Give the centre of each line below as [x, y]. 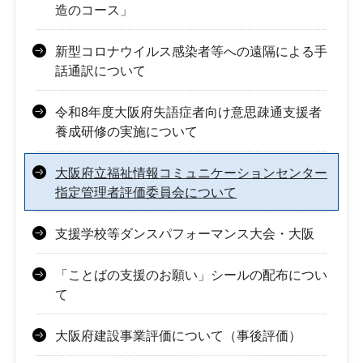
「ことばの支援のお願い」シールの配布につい [191, 275]
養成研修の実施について [126, 131]
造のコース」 [94, 10]
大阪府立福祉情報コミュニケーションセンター [191, 173]
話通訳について [100, 70]
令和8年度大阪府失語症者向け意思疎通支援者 [188, 112]
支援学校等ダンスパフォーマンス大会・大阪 [185, 233]
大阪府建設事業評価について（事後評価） [178, 335]
